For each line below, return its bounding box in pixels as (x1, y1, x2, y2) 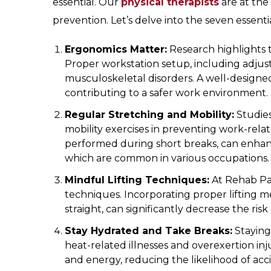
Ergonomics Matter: (64, 43, 167, 55)
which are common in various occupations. (64, 152, 269, 164)
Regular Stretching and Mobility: (64, 108, 234, 120)
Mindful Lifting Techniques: (64, 174, 209, 186)
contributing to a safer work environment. (64, 87, 268, 99)
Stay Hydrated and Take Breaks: (64, 225, 232, 237)
